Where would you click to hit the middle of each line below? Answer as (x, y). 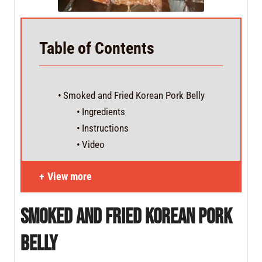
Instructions (107, 128)
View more (70, 176)
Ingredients (106, 112)
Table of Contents (101, 48)
